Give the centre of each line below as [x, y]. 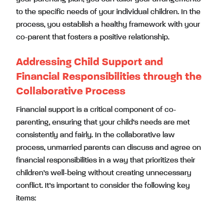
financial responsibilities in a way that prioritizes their [106, 160]
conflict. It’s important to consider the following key [103, 186]
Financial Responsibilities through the [109, 77]
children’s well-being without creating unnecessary [104, 173]
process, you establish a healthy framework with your [108, 25]
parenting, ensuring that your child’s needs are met [103, 122]
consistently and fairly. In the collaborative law [95, 135]
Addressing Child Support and [90, 62]
